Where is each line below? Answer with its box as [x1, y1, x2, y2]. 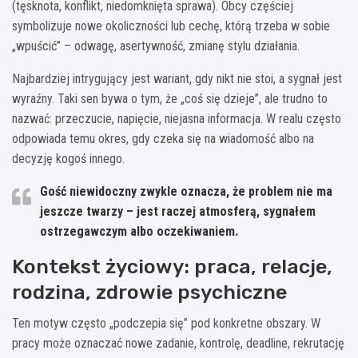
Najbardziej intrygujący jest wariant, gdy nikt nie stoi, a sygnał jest [12, 70, 342, 86]
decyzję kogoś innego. [12, 150, 125, 166]
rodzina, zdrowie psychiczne [12, 280, 287, 304]
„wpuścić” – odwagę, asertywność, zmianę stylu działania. [12, 38, 300, 54]
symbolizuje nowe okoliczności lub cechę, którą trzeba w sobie [12, 18, 330, 34]
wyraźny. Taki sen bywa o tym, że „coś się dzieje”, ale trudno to [12, 90, 328, 106]
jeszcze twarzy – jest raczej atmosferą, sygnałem [40, 203, 316, 219]
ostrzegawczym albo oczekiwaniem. [40, 223, 238, 239]
